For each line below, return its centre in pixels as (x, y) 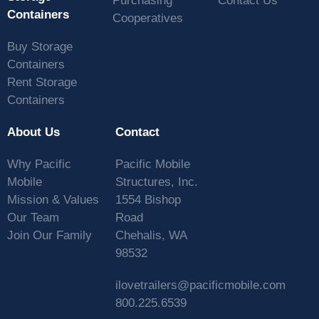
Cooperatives (147, 19)
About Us (33, 132)
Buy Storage (40, 47)
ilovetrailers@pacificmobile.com (201, 286)
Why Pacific (39, 164)
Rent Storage (42, 83)
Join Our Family (49, 236)
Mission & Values (53, 200)
